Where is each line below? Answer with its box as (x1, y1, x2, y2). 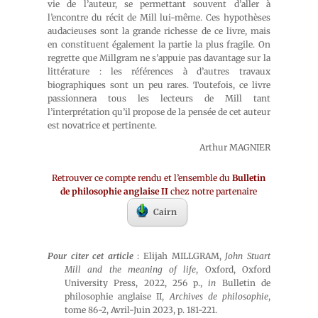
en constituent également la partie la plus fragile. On (48, 39, 270, 50)
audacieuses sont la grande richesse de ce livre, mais (48, 26, 270, 36)
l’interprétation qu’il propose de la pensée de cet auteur (48, 106, 270, 117)
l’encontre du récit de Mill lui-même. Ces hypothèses (48, 12, 270, 23)
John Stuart (225, 251, 270, 261)
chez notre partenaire (170, 186, 258, 197)
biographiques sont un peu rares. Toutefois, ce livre (48, 79, 270, 90)
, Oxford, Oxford (196, 264, 270, 275)
